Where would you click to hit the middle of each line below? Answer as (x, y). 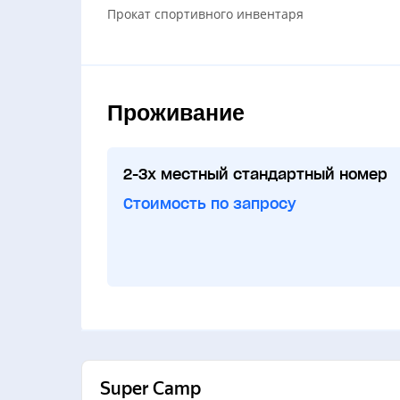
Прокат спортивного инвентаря (205, 13)
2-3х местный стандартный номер (255, 174)
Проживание (175, 112)
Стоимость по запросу (209, 203)
